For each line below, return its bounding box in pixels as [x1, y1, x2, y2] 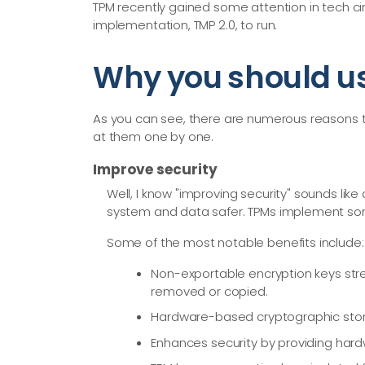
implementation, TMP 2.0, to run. [93, 16, 278, 34]
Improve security [93, 159, 218, 179]
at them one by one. [93, 127, 214, 145]
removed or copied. [151, 282, 268, 300]
